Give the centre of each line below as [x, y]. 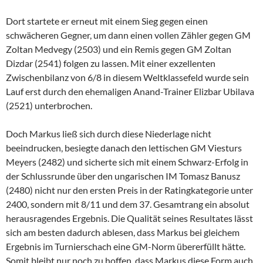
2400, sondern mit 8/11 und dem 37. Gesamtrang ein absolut [128, 204]
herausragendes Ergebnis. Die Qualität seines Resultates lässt [129, 218]
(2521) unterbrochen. [49, 106]
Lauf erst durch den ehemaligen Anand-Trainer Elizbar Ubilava [130, 92]
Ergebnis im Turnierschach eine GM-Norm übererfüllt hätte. [126, 247]
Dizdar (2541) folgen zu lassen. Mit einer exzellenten [111, 63]
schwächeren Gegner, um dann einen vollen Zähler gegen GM [128, 35]
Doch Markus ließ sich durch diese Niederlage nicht [109, 134]
